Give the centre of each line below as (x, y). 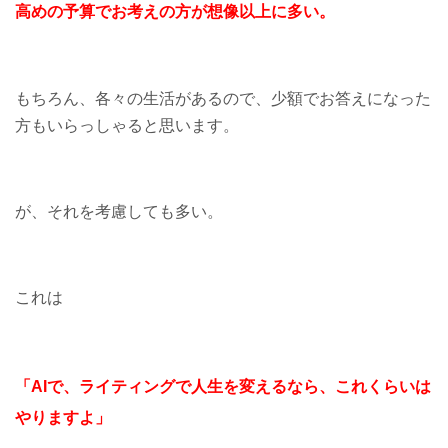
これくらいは (383, 387)
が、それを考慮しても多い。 (119, 212)
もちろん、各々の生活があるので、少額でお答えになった (223, 99)
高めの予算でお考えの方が (111, 12)
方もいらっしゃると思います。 (127, 126)
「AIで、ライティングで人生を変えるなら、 (175, 387)
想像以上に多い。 (271, 12)
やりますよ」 (63, 418)
